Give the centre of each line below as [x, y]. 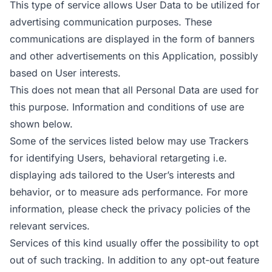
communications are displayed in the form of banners [132, 39]
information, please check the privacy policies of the [130, 209]
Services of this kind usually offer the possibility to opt [134, 243]
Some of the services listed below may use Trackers [129, 141]
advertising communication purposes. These [111, 22]
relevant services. [50, 226]
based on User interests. [65, 73]
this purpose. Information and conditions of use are [127, 107]
